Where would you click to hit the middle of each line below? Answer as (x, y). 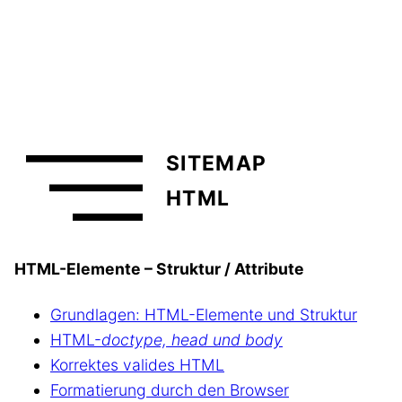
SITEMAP (216, 163)
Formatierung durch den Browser (170, 390)
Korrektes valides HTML (137, 365)
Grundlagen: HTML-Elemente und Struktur (204, 315)
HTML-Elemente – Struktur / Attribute (159, 268)
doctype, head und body (192, 340)
